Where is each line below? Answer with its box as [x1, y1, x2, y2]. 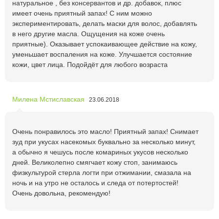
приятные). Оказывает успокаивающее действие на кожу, [12, 40, 197, 48]
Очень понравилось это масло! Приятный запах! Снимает [12, 127, 198, 135]
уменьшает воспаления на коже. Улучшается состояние [12, 50, 192, 58]
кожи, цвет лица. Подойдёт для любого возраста [12, 60, 168, 68]
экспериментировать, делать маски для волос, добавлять [12, 19, 197, 27]
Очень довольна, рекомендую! [12, 189, 110, 197]
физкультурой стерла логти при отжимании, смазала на [12, 168, 191, 176]
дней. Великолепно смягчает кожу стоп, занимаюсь [12, 158, 177, 166]
